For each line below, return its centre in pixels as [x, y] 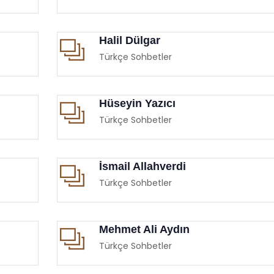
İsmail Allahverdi [142, 166]
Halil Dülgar [129, 40]
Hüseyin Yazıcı [137, 103]
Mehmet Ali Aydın [144, 229]
